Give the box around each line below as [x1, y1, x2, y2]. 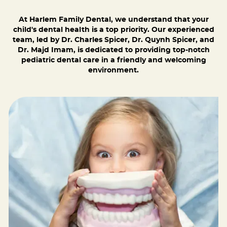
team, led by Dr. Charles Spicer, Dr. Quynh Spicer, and [13, 36, 214, 44]
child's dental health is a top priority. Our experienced [13, 26, 214, 34]
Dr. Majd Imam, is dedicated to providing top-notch [17, 47, 210, 54]
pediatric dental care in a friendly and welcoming [21, 57, 206, 64]
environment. [88, 67, 139, 74]
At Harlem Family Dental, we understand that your [18, 16, 209, 24]
